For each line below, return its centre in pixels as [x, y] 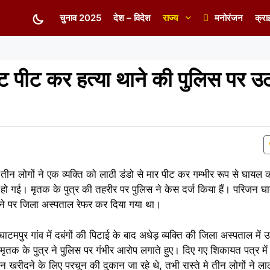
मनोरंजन [229, 18]
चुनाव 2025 [80, 18]
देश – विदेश [132, 18]
